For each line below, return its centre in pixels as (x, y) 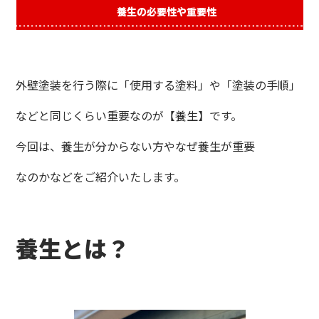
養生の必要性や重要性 (167, 12)
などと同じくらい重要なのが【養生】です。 (129, 116)
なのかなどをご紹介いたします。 (101, 177)
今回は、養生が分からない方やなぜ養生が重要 (136, 146)
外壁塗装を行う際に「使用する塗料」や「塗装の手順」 (158, 85)
